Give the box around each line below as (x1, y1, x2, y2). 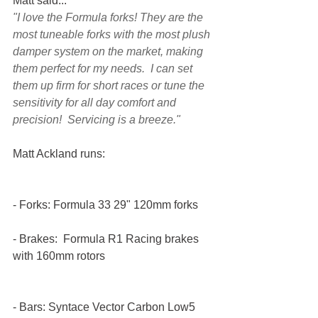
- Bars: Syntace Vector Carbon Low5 (13, 301, 198, 313)
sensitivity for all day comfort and (13, 97, 179, 109)
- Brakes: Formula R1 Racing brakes (13, 233, 202, 245)
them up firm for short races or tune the (13, 79, 207, 92)
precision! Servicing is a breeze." (13, 114, 180, 126)
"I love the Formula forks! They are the (13, 11, 206, 23)
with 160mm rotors (13, 250, 105, 262)
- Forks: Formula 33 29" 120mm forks (13, 199, 198, 211)
